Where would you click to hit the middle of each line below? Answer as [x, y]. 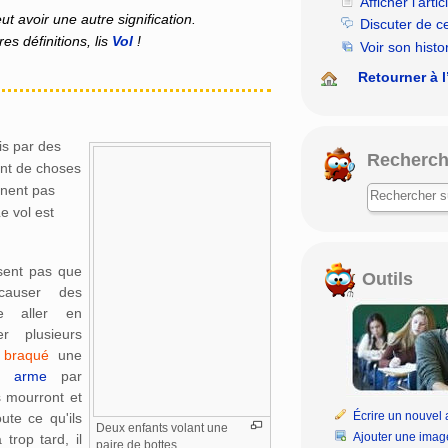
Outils [384, 278]
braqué [26, 354]
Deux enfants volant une [161, 428]
